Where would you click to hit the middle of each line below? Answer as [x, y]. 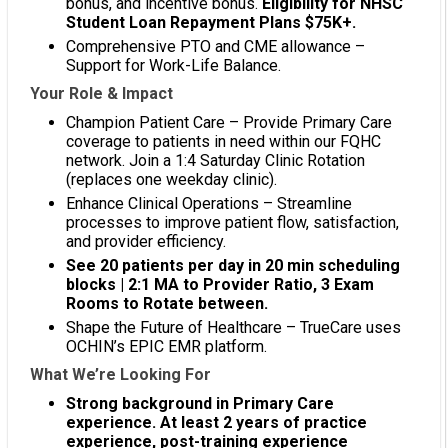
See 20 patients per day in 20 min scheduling [233, 266]
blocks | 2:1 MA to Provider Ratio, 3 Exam [220, 285]
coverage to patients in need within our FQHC [223, 142]
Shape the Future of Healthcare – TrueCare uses [233, 328]
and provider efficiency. [146, 242]
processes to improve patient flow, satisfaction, [232, 223]
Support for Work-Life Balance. [173, 66]
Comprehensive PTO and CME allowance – [215, 47]
